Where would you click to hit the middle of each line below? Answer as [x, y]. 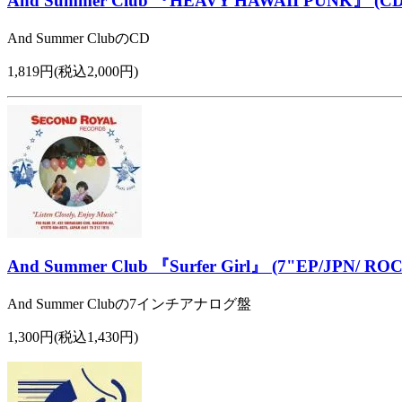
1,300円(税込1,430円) [73, 336]
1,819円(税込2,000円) [73, 72]
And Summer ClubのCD [79, 39]
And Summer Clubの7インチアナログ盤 [129, 303]
